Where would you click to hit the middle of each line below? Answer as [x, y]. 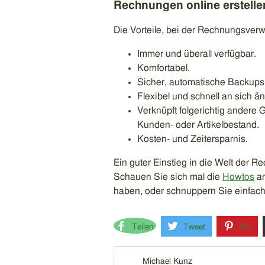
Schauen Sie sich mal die [168, 177]
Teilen [143, 227]
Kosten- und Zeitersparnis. [193, 139]
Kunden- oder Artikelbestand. [198, 125]
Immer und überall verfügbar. [197, 54]
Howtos [238, 177]
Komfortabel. [164, 68]
